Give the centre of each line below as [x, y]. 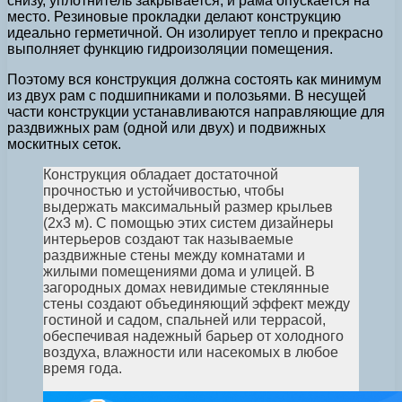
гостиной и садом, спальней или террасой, [184, 320]
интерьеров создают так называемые [168, 240]
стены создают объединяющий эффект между [197, 304]
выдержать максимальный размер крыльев [188, 207]
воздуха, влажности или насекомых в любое [191, 353]
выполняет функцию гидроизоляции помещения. [170, 49]
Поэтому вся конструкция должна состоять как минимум [194, 80]
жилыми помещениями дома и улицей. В [179, 272]
